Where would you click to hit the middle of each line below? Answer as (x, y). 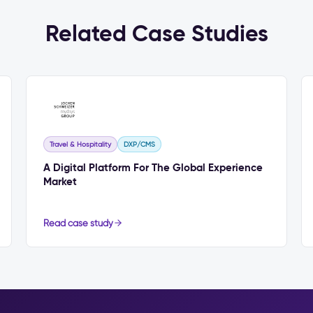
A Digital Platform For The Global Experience (153, 167)
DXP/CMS (140, 144)
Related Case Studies (156, 33)
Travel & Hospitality (81, 144)
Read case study (79, 223)
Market (60, 181)
